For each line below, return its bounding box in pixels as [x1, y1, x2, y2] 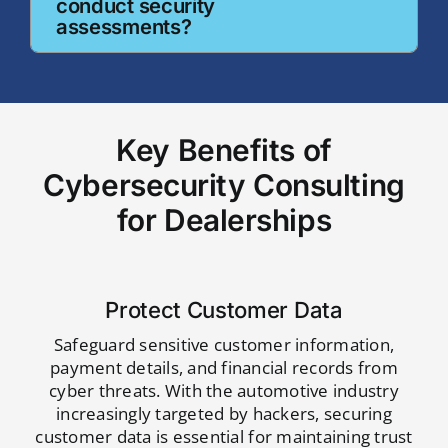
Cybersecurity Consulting [43, 166, 405, 203]
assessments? [55, 13, 192, 39]
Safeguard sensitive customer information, [53, 332, 395, 356]
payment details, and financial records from [50, 355, 398, 379]
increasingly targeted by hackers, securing [56, 401, 392, 425]
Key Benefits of [116, 131, 332, 168]
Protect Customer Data [105, 296, 343, 323]
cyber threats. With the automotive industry [49, 378, 399, 402]
